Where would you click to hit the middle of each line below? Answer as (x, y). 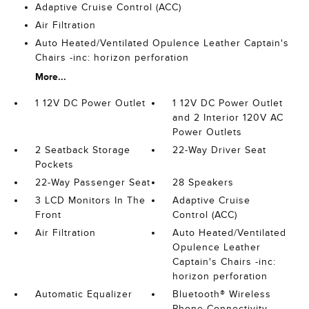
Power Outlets (208, 132)
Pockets (54, 165)
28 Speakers (203, 182)
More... (50, 77)
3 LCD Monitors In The (90, 200)
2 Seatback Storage (82, 150)
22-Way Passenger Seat (92, 182)
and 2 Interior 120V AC (228, 118)
